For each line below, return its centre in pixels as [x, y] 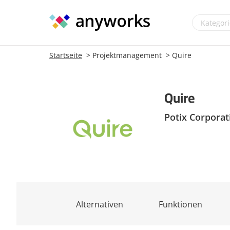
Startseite [66, 55]
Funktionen [181, 205]
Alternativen [99, 205]
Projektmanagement [127, 55]
